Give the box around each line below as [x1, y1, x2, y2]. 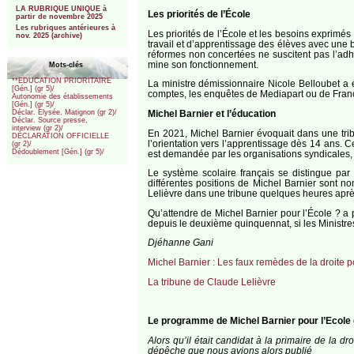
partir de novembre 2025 [15, 12, 103, 21]
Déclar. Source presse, [12, 116, 88, 125]
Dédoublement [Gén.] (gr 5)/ [12, 148, 105, 156]
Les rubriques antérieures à [15, 24, 115, 32]
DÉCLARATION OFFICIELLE [12, 132, 110, 141]
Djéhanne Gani [147, 237, 213, 248]
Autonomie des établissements [12, 92, 114, 101]
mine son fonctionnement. [147, 58, 258, 70]
